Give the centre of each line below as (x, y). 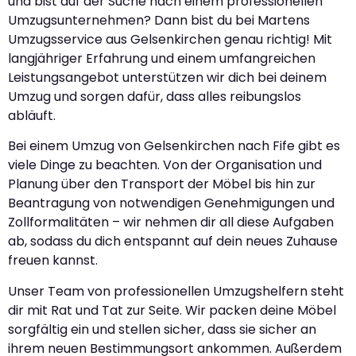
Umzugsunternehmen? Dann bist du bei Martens (159, 20)
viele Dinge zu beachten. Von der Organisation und (165, 165)
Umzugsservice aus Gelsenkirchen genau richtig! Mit (170, 39)
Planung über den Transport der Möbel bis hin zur (162, 184)
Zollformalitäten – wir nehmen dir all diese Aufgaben (171, 222)
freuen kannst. (53, 261)
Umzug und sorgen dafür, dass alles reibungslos (155, 96)
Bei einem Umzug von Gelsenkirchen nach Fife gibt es (174, 146)
